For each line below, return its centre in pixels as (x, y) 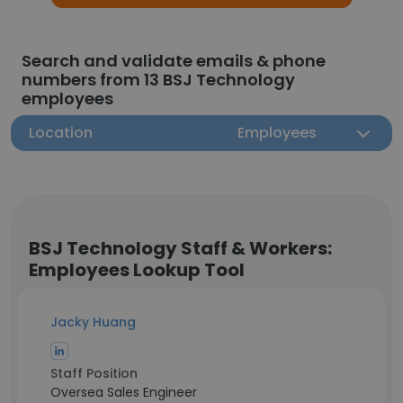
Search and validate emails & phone (174, 61)
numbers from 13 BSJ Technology (158, 80)
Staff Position (94, 373)
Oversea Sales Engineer (124, 392)
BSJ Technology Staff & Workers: (180, 248)
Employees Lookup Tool (137, 270)
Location (61, 133)
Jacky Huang (93, 322)
